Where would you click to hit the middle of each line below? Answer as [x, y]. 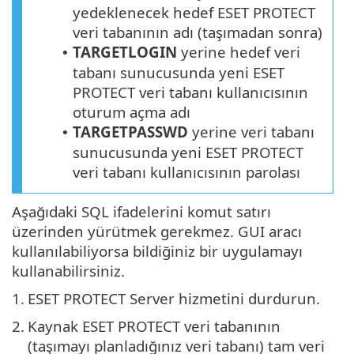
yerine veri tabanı [251, 131]
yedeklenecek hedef [145, 12]
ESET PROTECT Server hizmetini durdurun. [174, 298]
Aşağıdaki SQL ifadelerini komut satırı [141, 211]
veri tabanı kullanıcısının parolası [186, 171]
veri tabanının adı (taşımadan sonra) [198, 32]
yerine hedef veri [239, 51]
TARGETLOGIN [125, 51]
